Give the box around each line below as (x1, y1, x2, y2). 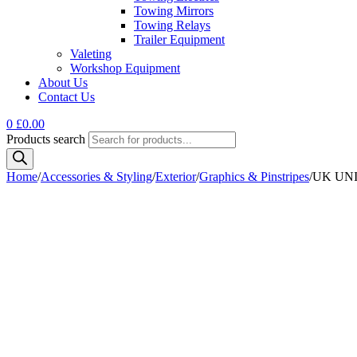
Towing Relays (134, 18, 210, 32)
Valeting (70, 47, 112, 61)
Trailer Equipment (134, 33, 225, 46)
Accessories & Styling (41, 170, 152, 183)
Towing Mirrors (134, 4, 214, 18)
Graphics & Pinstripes (199, 170, 309, 183)
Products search (6, 132, 88, 146)
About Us (38, 76, 88, 89)
